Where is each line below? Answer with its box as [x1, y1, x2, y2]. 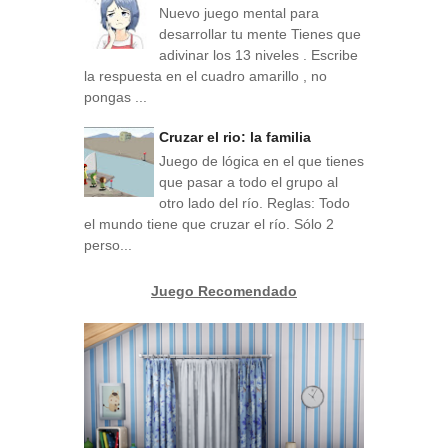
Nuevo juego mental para [159, 4, 319, 21]
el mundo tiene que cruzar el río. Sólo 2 [84, 216, 334, 233]
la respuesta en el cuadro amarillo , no [84, 67, 327, 84]
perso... [84, 237, 132, 254]
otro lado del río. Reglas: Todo [159, 195, 350, 212]
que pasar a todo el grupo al [159, 174, 338, 191]
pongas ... [84, 88, 147, 105]
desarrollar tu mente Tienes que [159, 25, 361, 42]
